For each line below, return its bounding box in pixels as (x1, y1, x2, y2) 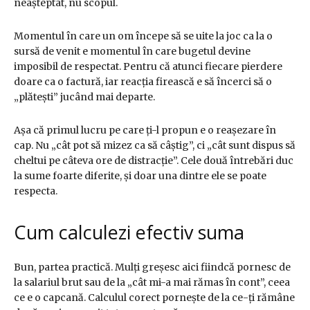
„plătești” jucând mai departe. (14, 91, 155, 104)
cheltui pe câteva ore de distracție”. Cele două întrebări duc (14, 154, 293, 167)
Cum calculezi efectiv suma (14, 219, 244, 246)
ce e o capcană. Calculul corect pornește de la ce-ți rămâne (14, 291, 295, 304)
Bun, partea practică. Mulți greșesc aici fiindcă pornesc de (14, 261, 291, 274)
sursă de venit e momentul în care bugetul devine (14, 45, 250, 58)
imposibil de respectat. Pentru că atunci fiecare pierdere (14, 60, 282, 73)
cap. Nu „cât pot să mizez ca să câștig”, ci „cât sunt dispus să (14, 139, 295, 152)
